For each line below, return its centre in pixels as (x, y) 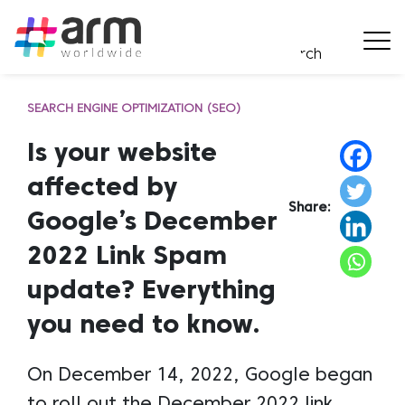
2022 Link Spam (127, 257)
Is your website (122, 154)
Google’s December (152, 223)
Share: (310, 209)
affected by (102, 188)
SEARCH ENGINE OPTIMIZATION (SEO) (134, 109)
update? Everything (151, 292)
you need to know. (144, 326)
